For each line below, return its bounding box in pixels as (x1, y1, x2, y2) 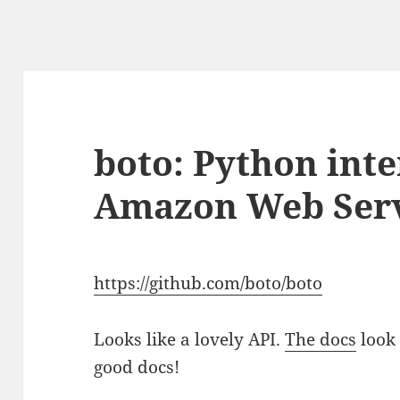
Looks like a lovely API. (94, 328, 286, 352)
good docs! (94, 355, 180, 379)
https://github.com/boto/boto (94, 271, 323, 296)
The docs (285, 328, 357, 352)
